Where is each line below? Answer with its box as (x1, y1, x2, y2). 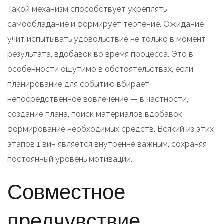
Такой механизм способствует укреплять (7, 4, 167, 14)
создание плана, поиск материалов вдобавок (7, 109, 182, 119)
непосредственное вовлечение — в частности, (7, 94, 188, 104)
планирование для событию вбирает (7, 79, 149, 89)
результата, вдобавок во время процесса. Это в (7, 49, 193, 59)
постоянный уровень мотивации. (7, 154, 132, 164)
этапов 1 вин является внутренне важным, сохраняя (7, 139, 207, 149)
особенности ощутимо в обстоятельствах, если (7, 64, 193, 74)
